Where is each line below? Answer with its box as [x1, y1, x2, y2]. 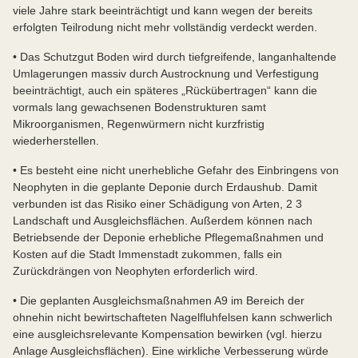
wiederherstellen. [13, 133, 102, 147]
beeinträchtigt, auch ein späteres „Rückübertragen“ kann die [13, 83, 317, 97]
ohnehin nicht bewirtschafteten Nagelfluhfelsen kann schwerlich [13, 310, 332, 324]
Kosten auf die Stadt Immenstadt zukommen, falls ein [13, 247, 282, 261]
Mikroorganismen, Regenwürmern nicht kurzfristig [13, 117, 265, 130]
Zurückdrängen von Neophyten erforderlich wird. [13, 264, 261, 277]
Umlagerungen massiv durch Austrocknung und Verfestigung [13, 66, 319, 80]
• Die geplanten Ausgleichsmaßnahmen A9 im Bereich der [13, 293, 304, 307]
